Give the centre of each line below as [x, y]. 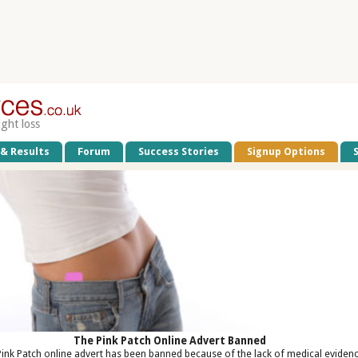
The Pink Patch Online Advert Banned [170, 340]
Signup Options [286, 151]
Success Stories [179, 151]
